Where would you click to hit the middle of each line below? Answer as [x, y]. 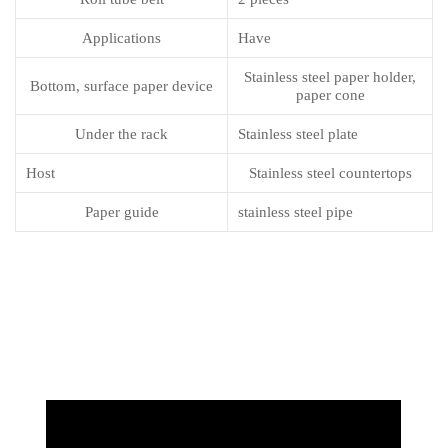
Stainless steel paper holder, [330, 77]
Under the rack [121, 134]
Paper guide [121, 212]
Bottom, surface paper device [121, 86]
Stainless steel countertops [330, 173]
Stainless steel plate [298, 134]
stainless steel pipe [295, 212]
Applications [121, 38]
